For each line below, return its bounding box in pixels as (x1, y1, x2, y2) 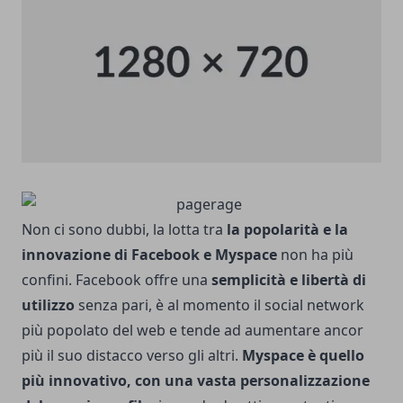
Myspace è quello (242, 345, 364, 365)
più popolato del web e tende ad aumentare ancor (22, 319, 363, 340)
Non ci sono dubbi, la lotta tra (22, 219, 227, 239)
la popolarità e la (227, 219, 348, 239)
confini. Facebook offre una (22, 269, 211, 290)
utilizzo (22, 294, 78, 315)
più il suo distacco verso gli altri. (22, 345, 242, 365)
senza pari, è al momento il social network (78, 294, 364, 315)
